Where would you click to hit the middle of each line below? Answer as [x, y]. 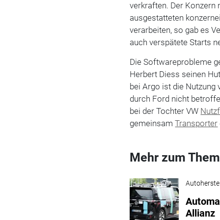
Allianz [201, 213]
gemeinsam [152, 123]
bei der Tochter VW [165, 111]
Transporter [196, 123]
